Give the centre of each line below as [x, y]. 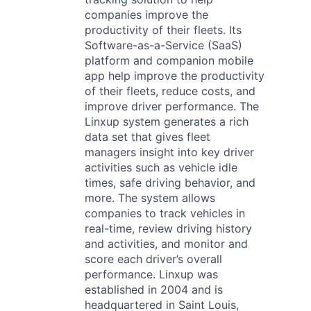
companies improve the [146, 14]
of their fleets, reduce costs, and [170, 91]
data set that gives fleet [148, 136]
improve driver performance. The [172, 106]
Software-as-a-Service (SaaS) [163, 45]
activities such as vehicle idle [161, 167]
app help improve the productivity [175, 75]
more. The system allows [150, 197]
